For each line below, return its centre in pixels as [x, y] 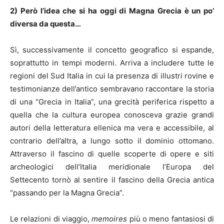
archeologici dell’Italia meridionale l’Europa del [112, 166]
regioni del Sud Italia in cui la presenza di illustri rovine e [112, 75]
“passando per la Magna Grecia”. [67, 192]
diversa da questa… [45, 23]
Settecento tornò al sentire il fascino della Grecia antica [112, 179]
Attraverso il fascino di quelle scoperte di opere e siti [112, 153]
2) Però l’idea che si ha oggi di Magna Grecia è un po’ [112, 10]
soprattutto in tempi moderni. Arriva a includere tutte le [112, 62]
